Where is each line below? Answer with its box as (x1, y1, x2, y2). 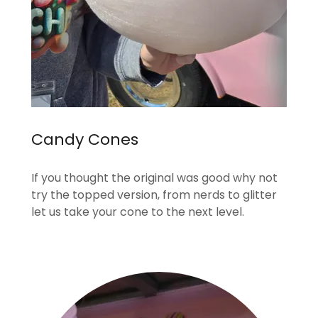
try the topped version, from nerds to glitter (31, 187, 277, 204)
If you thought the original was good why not (31, 170, 278, 187)
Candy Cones (31, 128, 138, 151)
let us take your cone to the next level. (31, 204, 244, 221)
